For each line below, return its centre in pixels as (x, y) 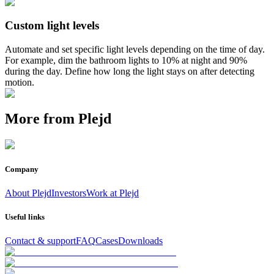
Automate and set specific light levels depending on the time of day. (135, 49)
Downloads (140, 241)
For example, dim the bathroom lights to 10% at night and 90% (126, 60)
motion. (20, 82)
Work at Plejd (113, 193)
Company (22, 169)
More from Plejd (58, 119)
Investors (69, 193)
